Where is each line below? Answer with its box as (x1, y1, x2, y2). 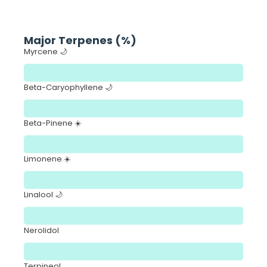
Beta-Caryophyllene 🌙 (24, 82, 113, 94)
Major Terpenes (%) (24, 33, 136, 48)
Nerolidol (24, 225, 59, 237)
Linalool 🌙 (24, 189, 63, 201)
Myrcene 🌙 (24, 46, 67, 58)
